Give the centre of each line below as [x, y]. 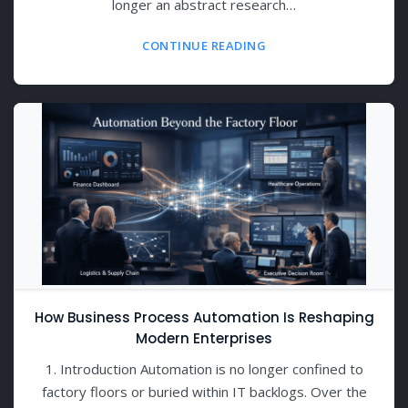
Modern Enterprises [204, 339]
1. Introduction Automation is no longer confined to [204, 369]
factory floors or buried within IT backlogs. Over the [204, 392]
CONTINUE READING [204, 46]
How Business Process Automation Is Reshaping [204, 318]
